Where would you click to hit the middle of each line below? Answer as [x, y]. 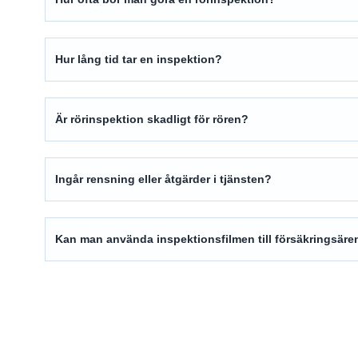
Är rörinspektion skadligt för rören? [152, 119]
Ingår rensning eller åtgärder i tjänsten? [163, 179]
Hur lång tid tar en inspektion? [139, 60]
